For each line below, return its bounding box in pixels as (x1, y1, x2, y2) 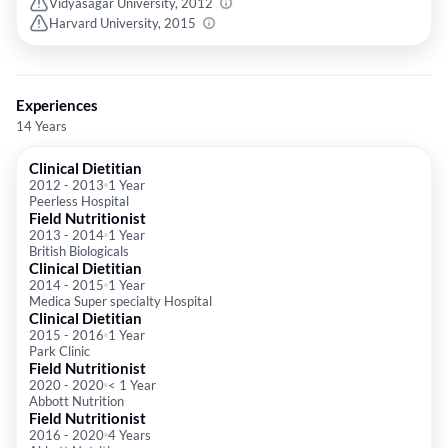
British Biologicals (29, 243, 129, 260)
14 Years (16, 118, 67, 135)
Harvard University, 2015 (49, 15, 196, 32)
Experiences (16, 96, 98, 115)
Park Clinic (29, 343, 90, 360)
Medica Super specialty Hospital (29, 293, 212, 310)
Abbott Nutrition (29, 393, 124, 410)
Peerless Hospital (29, 193, 129, 210)
